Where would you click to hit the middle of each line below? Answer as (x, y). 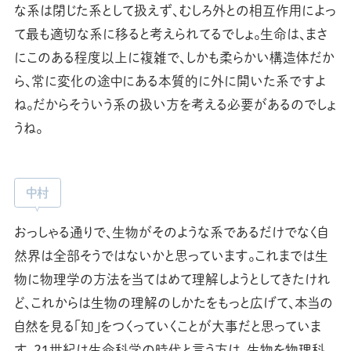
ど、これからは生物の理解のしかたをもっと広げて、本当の (173, 302)
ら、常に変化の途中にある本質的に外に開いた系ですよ (170, 81)
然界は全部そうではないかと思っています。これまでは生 (171, 255)
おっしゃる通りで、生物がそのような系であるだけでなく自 (171, 232)
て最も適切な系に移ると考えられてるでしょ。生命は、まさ (170, 34)
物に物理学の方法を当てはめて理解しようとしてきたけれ (172, 279)
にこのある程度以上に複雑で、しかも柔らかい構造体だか (174, 58)
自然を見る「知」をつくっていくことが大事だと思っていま (167, 326)
